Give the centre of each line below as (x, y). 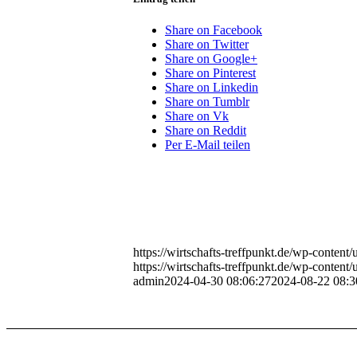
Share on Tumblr (207, 101)
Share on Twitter (207, 44)
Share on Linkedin (212, 87)
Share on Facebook (214, 29)
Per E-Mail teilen (208, 144)
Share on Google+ (211, 58)
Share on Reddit (206, 130)
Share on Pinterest (210, 73)
